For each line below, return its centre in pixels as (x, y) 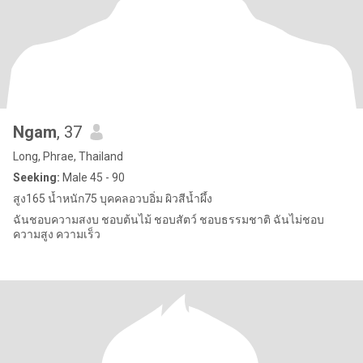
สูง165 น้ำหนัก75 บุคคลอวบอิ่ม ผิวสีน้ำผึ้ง (113, 199)
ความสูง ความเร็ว (57, 234)
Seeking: (36, 177)
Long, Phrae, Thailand (68, 156)
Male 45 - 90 (92, 177)
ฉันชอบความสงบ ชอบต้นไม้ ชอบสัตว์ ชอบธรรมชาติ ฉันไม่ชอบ (169, 220)
